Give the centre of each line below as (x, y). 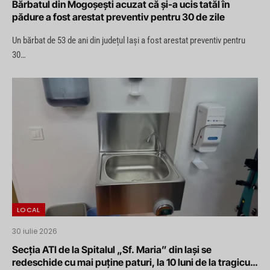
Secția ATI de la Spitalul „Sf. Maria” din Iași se (112, 249)
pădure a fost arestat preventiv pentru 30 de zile (118, 17)
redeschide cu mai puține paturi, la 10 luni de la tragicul (132, 262)
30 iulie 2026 (35, 231)
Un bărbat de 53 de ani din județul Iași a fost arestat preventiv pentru (129, 41)
